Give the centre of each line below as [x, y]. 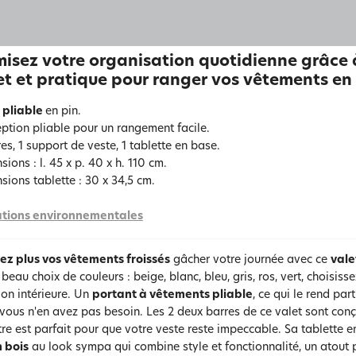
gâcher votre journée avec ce [250, 260]
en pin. [63, 112]
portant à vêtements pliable [172, 295]
